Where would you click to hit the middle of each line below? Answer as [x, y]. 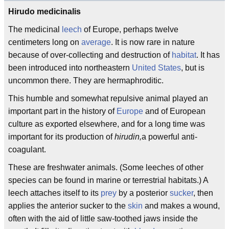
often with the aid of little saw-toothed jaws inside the [103, 219]
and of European [174, 111]
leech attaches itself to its [54, 193]
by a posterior [143, 193]
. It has [208, 55]
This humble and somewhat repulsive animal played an [108, 98]
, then [203, 193]
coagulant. [27, 150]
